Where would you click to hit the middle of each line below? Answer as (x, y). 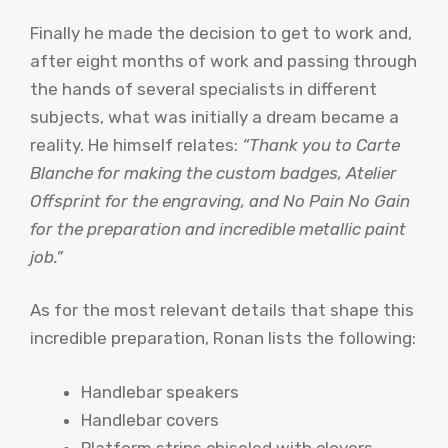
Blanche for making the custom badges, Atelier (213, 172)
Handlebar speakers (160, 391)
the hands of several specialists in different (203, 88)
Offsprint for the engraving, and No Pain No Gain (220, 200)
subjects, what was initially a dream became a (214, 116)
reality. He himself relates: (136, 144)
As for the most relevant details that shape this (222, 310)
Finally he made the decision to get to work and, (221, 32)
